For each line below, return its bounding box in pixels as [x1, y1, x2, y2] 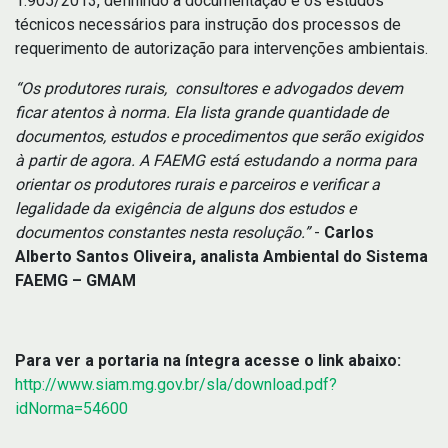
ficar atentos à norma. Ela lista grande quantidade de [15, 103, 388, 123]
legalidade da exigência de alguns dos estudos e [15, 199, 356, 219]
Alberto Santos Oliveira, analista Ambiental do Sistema [15, 247, 428, 267]
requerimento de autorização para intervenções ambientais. [15, 39, 428, 59]
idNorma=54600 [15, 399, 128, 419]
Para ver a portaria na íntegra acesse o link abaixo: [15, 351, 401, 371]
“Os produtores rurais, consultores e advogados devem [15, 79, 403, 99]
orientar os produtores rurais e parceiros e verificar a [15, 175, 380, 195]
